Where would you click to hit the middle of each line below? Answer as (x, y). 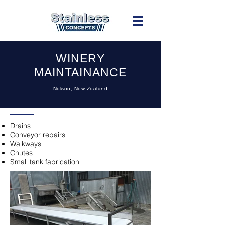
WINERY (80, 58)
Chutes (21, 153)
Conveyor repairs (38, 135)
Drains (20, 126)
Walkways (26, 144)
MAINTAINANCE (80, 72)
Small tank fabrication (45, 162)
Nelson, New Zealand (80, 89)
